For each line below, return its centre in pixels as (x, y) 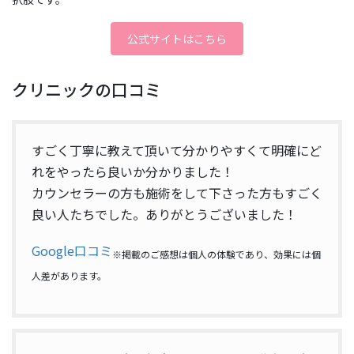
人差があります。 (69, 275)
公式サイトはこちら (177, 38)
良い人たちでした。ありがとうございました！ (164, 214)
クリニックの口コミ (87, 90)
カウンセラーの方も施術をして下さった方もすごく (177, 192)
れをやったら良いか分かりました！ (133, 171)
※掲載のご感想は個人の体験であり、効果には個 (217, 254)
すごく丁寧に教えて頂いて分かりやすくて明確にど (177, 150)
